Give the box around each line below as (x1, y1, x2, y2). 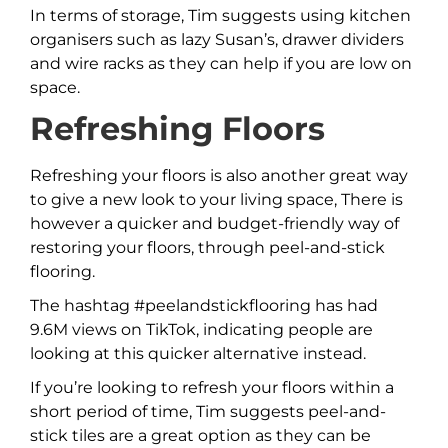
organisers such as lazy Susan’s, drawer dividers (30, 30, 404, 50)
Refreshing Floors (30, 109, 325, 149)
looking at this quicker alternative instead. (30, 344, 366, 364)
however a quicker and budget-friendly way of (30, 214, 399, 234)
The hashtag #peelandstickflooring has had (30, 296, 378, 316)
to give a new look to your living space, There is (30, 190, 403, 210)
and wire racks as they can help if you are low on (30, 54, 412, 74)
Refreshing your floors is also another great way (30, 166, 408, 186)
